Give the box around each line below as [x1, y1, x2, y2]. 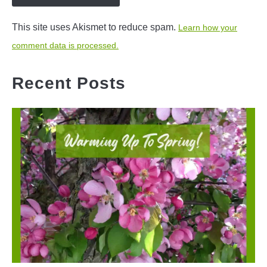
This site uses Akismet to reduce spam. [12, 21, 178, 32]
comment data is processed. [12, 40, 119, 50]
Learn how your [178, 22, 237, 32]
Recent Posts [12, 73, 126, 92]
